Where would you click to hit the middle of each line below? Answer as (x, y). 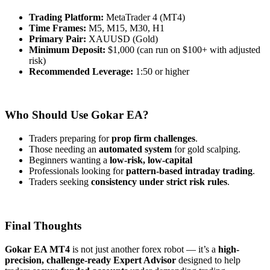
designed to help (208, 260)
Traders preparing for (70, 139)
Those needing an (64, 149)
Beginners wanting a (69, 160)
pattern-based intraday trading (189, 171)
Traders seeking (60, 182)
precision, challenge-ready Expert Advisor (90, 260)
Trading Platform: (67, 17)
